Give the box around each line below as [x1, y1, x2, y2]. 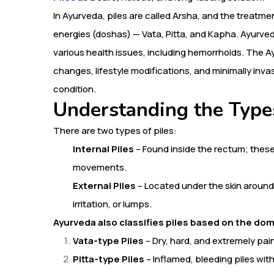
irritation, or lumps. [73, 197, 152, 210]
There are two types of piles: [53, 124, 177, 137]
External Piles [73, 179, 136, 192]
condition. [53, 82, 96, 95]
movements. [73, 160, 127, 174]
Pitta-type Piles [73, 252, 144, 265]
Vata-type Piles [73, 234, 144, 247]
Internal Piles [73, 142, 134, 155]
